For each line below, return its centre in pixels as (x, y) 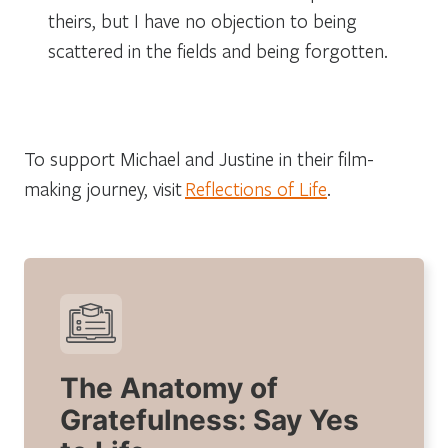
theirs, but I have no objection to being (202, 20)
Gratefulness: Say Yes (209, 419)
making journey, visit (104, 188)
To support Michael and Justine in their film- (199, 158)
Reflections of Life (256, 188)
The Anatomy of (169, 387)
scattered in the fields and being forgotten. (218, 50)
